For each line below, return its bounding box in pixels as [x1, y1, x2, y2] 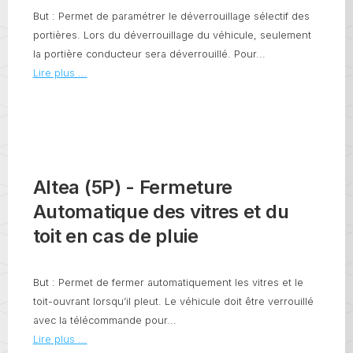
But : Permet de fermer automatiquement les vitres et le [32, 276, 303, 288]
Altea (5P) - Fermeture [32, 175, 233, 199]
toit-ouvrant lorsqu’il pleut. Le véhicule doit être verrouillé [32, 295, 314, 307]
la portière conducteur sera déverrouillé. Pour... [32, 48, 266, 61]
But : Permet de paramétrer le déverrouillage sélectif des [32, 10, 310, 23]
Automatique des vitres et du [32, 199, 289, 223]
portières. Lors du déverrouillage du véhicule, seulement [32, 29, 311, 42]
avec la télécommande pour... [32, 314, 176, 326]
